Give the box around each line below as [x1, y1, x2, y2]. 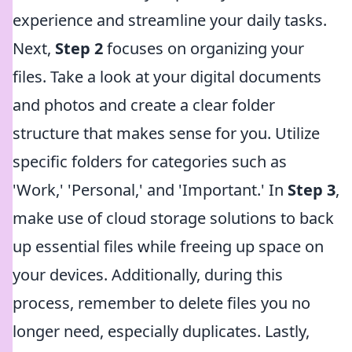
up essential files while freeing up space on [13, 236, 324, 257]
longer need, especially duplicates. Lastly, [13, 321, 310, 342]
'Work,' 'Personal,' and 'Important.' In [13, 179, 288, 200]
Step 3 [288, 179, 335, 200]
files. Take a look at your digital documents [13, 66, 321, 87]
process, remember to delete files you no [13, 292, 310, 313]
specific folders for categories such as [13, 151, 287, 172]
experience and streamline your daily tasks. [13, 9, 327, 31]
